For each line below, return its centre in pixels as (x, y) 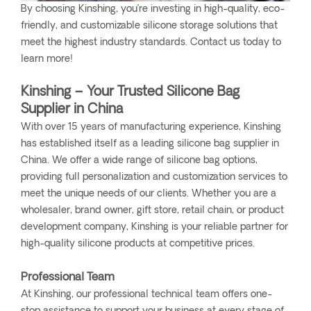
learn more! (47, 60)
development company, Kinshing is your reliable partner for (154, 228)
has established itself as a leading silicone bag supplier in (150, 144)
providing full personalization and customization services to (154, 178)
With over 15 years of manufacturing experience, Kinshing (151, 128)
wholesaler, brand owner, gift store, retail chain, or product (152, 211)
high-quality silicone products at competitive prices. (138, 244)
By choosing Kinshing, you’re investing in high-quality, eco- (153, 10)
